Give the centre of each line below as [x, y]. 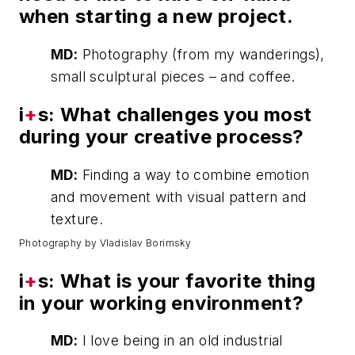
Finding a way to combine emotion [194, 174]
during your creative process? [162, 136]
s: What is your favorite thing [177, 281]
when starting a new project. [157, 16]
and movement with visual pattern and [179, 197]
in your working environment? [162, 303]
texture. [77, 219]
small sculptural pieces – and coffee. [173, 76]
